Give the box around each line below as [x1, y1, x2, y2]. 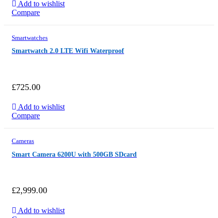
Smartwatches [12, 34, 48, 41]
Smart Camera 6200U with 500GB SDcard [12, 150, 137, 158]
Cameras [12, 138, 34, 145]
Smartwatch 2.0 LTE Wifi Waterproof [12, 47, 124, 55]
